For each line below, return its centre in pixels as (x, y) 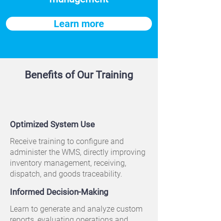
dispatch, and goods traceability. (66, 174)
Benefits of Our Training (79, 75)
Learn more (79, 24)
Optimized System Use (52, 124)
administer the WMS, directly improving (78, 152)
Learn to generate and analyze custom (76, 209)
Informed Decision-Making (59, 192)
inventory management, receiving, (68, 163)
